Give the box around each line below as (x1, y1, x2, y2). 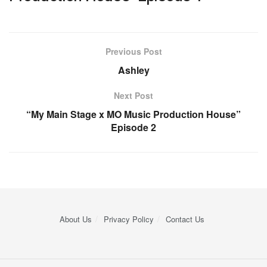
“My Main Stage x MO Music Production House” (26, 107, 241, 122)
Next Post (114, 89, 153, 102)
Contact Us (165, 213, 204, 225)
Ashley (117, 63, 150, 77)
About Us (59, 213, 92, 225)
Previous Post (105, 45, 162, 58)
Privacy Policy (103, 213, 154, 225)
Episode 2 (111, 120, 156, 135)
